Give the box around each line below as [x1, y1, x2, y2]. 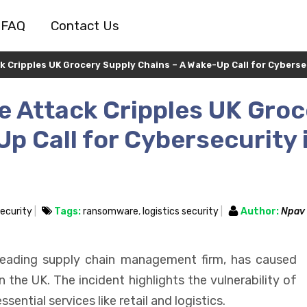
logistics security [143, 206, 219, 217]
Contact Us [50, 18, 119, 34]
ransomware [83, 206, 138, 217]
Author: [241, 206, 279, 217]
